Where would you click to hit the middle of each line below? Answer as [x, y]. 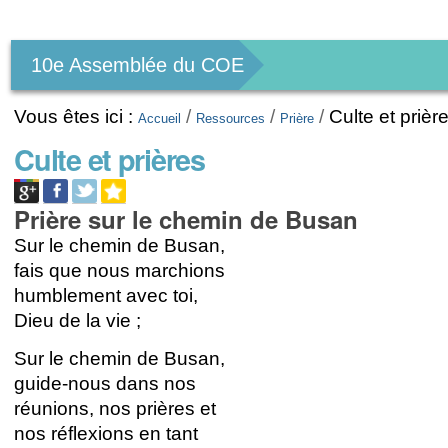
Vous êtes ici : [74, 116]
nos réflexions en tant [106, 433]
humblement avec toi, [106, 295]
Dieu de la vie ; [78, 320]
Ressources [231, 118]
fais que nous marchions [120, 270]
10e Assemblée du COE [138, 65]
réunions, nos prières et [115, 408]
